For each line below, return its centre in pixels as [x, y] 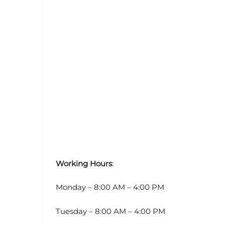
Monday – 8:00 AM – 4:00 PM [110, 187]
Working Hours [84, 163]
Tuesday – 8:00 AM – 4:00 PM [110, 211]
